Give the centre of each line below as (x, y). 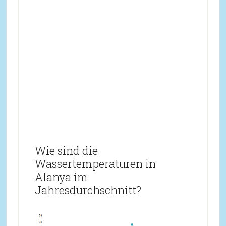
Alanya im (61, 177)
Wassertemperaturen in (95, 164)
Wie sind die (66, 151)
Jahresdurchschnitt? (88, 190)
